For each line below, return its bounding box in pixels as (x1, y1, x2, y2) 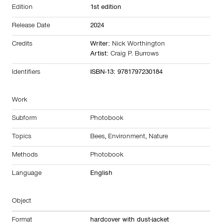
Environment (108, 133, 145, 141)
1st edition (90, 4, 121, 11)
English (90, 170, 112, 177)
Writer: (90, 41, 112, 48)
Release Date (12, 22, 50, 30)
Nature (149, 133, 168, 141)
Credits (12, 41, 32, 48)
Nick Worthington (112, 41, 165, 48)
